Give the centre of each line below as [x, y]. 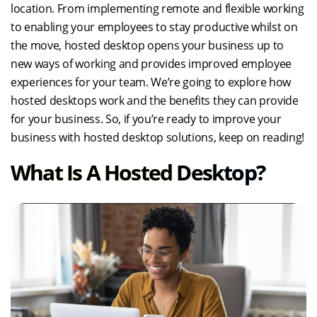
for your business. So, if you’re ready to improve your [146, 119]
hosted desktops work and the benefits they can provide [155, 100]
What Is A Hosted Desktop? [138, 172]
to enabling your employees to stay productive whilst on [154, 27]
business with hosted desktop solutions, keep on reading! [158, 137]
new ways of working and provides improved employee [151, 64]
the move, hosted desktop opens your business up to [147, 45]
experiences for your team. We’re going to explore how [151, 82]
